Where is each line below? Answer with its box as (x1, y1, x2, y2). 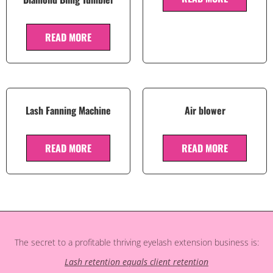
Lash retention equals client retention (65, 256, 208, 268)
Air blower (184, 103, 225, 118)
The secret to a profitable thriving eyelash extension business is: (14, 236, 259, 249)
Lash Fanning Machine (26, 103, 111, 118)
